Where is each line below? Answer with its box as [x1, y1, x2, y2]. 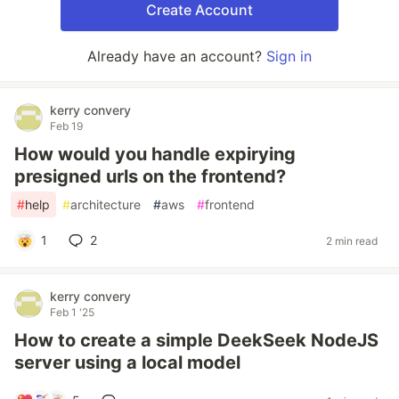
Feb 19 [50, 119, 83, 133]
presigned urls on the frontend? [14, 166, 286, 187]
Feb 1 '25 [50, 305, 94, 319]
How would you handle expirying [14, 143, 296, 165]
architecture [70, 197, 141, 212]
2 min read [326, 233, 378, 248]
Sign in [266, 47, 312, 65]
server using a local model [14, 352, 240, 373]
